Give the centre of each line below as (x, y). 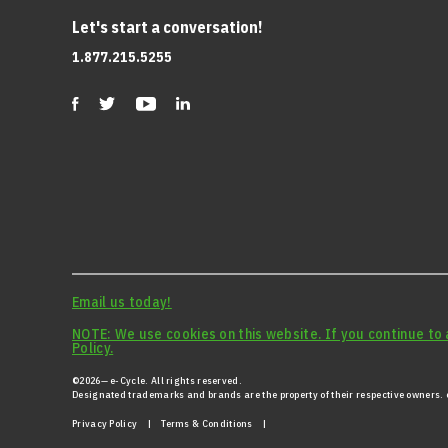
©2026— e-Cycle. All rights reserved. (157, 380)
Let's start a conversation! (169, 26)
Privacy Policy (105, 424)
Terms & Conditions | (214, 424)
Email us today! (122, 301)
